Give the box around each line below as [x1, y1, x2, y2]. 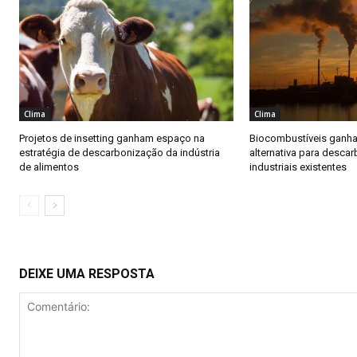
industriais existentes [249, 161, 347, 173]
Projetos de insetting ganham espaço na [19, 132, 205, 144]
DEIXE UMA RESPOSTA [19, 266, 155, 281]
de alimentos [19, 161, 79, 173]
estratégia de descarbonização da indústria [19, 147, 220, 159]
